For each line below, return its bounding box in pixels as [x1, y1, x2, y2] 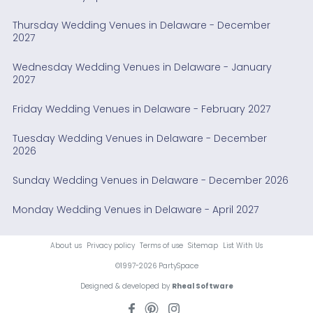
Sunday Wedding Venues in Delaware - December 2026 [12, 173, 289, 188]
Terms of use [140, 240, 183, 252]
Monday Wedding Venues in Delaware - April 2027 [12, 203, 259, 217]
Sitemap [188, 240, 218, 252]
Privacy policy [87, 240, 135, 252]
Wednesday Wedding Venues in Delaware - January [12, 60, 272, 75]
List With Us [223, 240, 263, 252]
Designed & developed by [80, 281, 172, 292]
